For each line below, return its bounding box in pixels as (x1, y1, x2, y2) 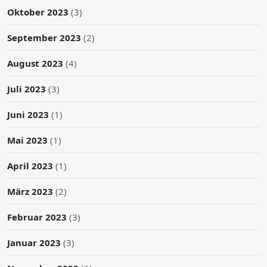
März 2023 (7, 185, 53, 197)
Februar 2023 (7, 210, 67, 223)
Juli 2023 (7, 82, 46, 95)
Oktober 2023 (7, 5, 69, 18)
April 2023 (7, 159, 53, 172)
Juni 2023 (7, 108, 49, 120)
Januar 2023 (7, 236, 61, 249)
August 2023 (7, 57, 63, 69)
